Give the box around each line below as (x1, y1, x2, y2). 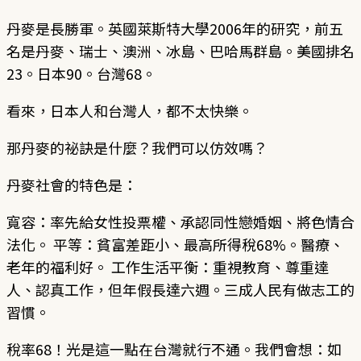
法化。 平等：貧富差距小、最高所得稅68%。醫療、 (6, 233, 344, 255)
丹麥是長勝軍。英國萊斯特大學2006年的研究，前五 (6, 17, 343, 39)
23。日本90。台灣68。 (6, 62, 156, 84)
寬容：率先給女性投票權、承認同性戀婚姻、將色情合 (6, 210, 355, 232)
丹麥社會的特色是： (6, 173, 137, 195)
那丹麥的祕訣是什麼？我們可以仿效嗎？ (6, 136, 268, 158)
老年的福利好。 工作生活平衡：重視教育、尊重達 (6, 255, 329, 277)
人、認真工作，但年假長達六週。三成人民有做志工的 (6, 278, 355, 300)
